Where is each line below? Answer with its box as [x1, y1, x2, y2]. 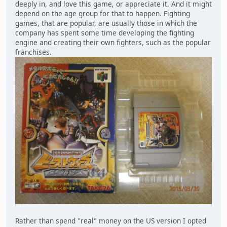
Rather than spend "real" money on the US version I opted [15, 215, 206, 225]
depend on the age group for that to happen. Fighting [15, 9, 190, 19]
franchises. [15, 47, 52, 57]
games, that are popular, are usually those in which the [15, 18, 197, 28]
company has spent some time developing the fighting [15, 28, 194, 38]
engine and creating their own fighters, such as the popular [15, 37, 211, 48]
